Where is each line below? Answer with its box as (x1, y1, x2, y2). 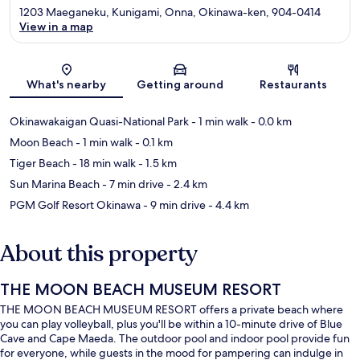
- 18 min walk (70, 156, 136, 171)
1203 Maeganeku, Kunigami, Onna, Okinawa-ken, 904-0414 (19, 5, 321, 20)
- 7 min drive (100, 177, 164, 192)
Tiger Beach (10, 156, 70, 171)
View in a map (19, 19, 93, 35)
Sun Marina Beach (10, 177, 100, 192)
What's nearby (27, 77, 107, 92)
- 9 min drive (141, 198, 206, 213)
